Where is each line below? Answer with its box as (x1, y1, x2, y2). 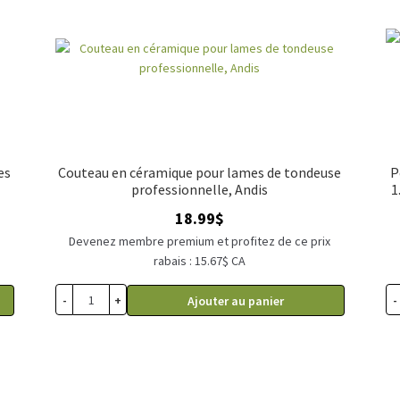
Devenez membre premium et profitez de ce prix (69, 233, 331, 250)
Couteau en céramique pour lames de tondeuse (58, 162, 342, 181)
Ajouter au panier (187, 292, 284, 309)
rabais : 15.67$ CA (154, 253, 246, 270)
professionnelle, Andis (131, 179, 269, 198)
